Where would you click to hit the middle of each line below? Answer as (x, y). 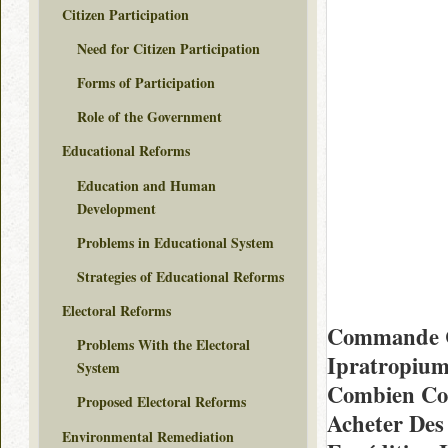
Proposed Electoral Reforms (161, 402)
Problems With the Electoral (163, 345)
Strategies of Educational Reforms (180, 276)
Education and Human (146, 185)
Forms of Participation (146, 82)
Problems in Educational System (175, 242)
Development (116, 208)
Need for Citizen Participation (168, 48)
